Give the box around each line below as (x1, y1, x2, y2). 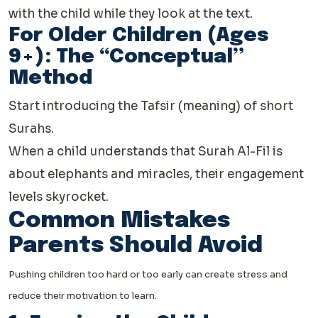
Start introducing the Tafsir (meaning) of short (9, 99, 293, 114)
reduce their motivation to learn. (9, 290, 157, 302)
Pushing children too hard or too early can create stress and (9, 268, 287, 281)
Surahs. (9, 121, 54, 137)
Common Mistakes (9, 209, 230, 234)
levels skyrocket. (9, 190, 109, 205)
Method (9, 68, 92, 89)
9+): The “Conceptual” (9, 47, 244, 68)
